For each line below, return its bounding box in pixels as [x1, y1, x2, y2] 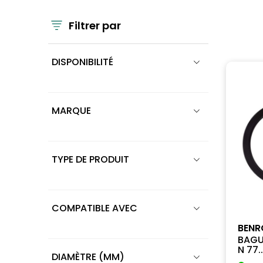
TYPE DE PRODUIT [52, 153, 130, 166]
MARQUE [52, 104, 92, 117]
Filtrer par [69, 18, 122, 33]
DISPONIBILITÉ [52, 55, 114, 69]
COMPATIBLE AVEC [52, 201, 138, 215]
